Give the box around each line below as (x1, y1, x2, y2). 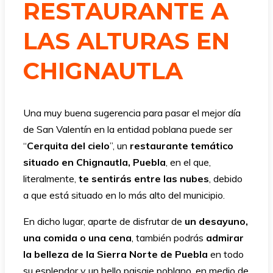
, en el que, (166, 156, 211, 169)
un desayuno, (185, 215, 248, 228)
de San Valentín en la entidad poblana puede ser (23, 123, 232, 136)
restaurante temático (130, 140, 233, 152)
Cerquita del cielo (27, 140, 110, 152)
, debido (209, 172, 243, 185)
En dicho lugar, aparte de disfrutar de (23, 215, 185, 228)
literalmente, (23, 172, 79, 185)
